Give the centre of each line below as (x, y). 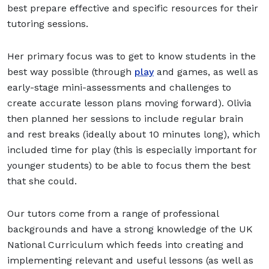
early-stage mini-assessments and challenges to (119, 87)
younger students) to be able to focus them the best (129, 165)
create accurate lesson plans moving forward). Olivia (129, 103)
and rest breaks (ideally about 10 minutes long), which (134, 134)
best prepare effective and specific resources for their (133, 8)
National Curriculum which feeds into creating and (125, 244)
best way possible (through (71, 71)
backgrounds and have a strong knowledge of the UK (130, 229)
